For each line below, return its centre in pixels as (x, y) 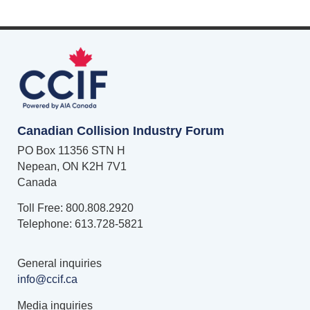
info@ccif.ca (47, 280)
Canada (37, 182)
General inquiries (60, 264)
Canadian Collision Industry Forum (121, 130)
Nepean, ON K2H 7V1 (72, 166)
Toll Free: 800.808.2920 (75, 208)
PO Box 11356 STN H (71, 150)
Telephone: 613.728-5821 (80, 224)
